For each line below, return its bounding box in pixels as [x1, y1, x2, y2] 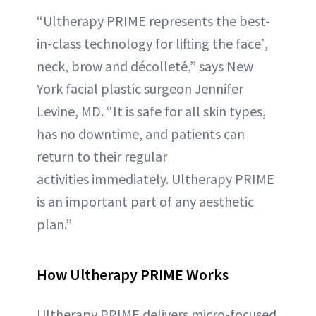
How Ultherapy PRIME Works [37, 265, 229, 285]
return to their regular [37, 147, 167, 166]
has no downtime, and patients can [37, 125, 245, 143]
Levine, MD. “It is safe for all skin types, [37, 102, 266, 121]
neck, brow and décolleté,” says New [37, 57, 253, 75]
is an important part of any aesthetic [37, 193, 254, 211]
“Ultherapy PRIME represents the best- [37, 12, 270, 30]
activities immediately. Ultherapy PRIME [37, 170, 274, 188]
